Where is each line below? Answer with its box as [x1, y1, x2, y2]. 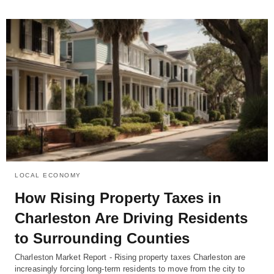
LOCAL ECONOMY [15, 171, 81, 179]
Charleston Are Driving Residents [15, 209, 248, 226]
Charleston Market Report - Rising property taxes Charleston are [15, 252, 246, 262]
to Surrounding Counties [15, 229, 190, 246]
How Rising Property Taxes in [15, 189, 221, 206]
